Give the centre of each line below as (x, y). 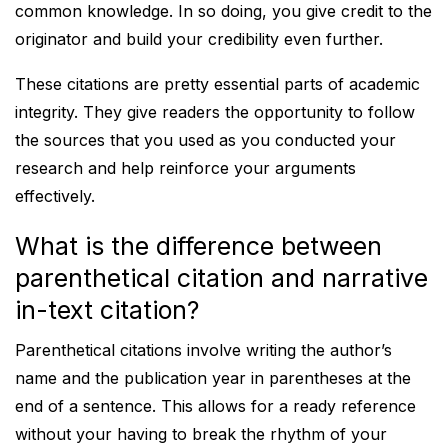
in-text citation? (107, 310)
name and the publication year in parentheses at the (213, 378)
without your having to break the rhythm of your (201, 434)
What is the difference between (198, 246)
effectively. (55, 196)
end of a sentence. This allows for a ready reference (215, 406)
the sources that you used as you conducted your (205, 140)
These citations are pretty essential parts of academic (217, 84)
